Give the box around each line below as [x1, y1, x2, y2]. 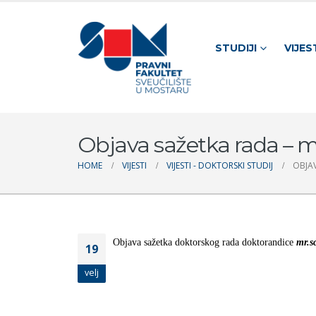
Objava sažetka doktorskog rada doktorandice [113, 237, 296, 248]
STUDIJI [214, 41, 257, 54]
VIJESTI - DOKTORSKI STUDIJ [166, 159, 273, 172]
